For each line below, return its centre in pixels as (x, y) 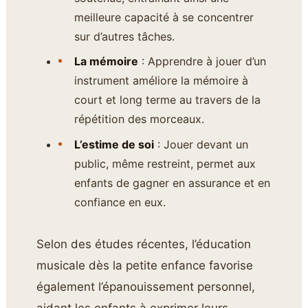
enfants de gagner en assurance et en (172, 183)
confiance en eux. (120, 202)
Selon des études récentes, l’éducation (144, 244)
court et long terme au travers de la (167, 100)
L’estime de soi (114, 145)
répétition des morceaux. (139, 119)
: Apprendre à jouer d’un (202, 62)
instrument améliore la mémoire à (161, 81)
